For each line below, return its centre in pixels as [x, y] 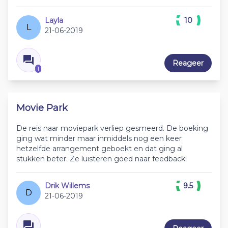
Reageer [188, 63]
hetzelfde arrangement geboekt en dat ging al [99, 149]
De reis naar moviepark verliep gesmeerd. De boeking [112, 128]
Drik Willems [67, 186]
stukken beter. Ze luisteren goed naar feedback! [102, 159]
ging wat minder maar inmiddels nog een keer [99, 138]
